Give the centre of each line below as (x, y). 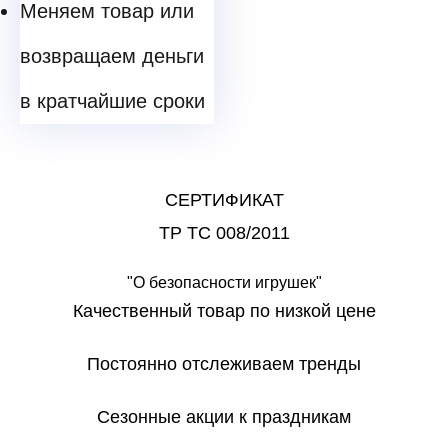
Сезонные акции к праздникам (224, 417)
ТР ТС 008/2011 (224, 233)
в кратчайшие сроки (112, 101)
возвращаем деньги (112, 56)
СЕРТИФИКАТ (224, 200)
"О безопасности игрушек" (224, 283)
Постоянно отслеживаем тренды (224, 364)
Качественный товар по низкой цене (224, 311)
